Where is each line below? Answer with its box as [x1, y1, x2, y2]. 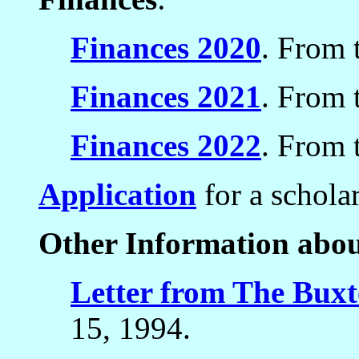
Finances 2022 [71, 127, 261, 163]
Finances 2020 [71, 30, 261, 65]
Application [38, 176, 196, 212]
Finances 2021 [71, 79, 261, 114]
